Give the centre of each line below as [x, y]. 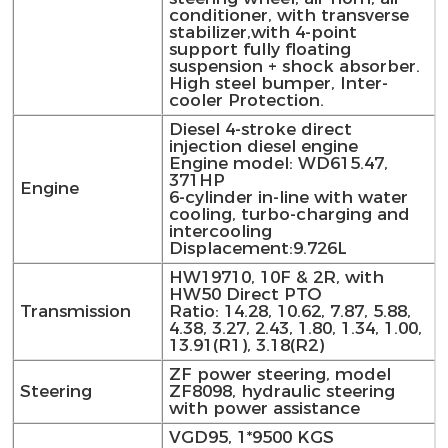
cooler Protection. [246, 100]
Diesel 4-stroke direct [260, 129]
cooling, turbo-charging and [289, 214]
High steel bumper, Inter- [278, 83]
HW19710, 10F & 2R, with [276, 277]
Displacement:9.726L [257, 248]
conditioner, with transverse [288, 15]
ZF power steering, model [279, 374]
